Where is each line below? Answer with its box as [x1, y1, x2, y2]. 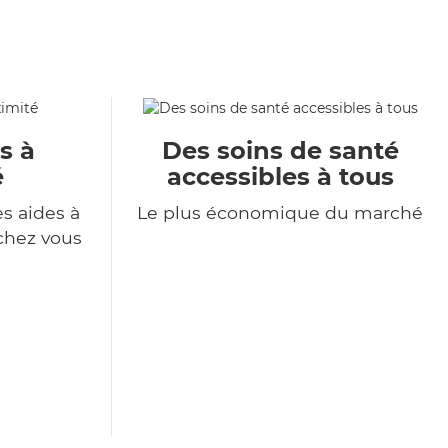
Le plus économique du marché [137, 202, 423, 224]
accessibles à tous [166, 162, 394, 192]
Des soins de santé [161, 136, 399, 166]
